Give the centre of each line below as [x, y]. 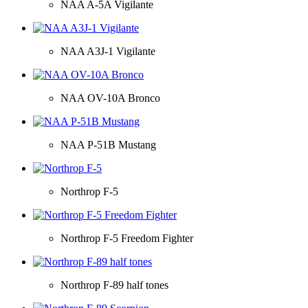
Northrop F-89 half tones [114, 285]
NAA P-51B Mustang [108, 144]
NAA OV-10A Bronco [110, 98]
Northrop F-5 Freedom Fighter [127, 238]
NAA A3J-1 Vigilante [108, 51]
